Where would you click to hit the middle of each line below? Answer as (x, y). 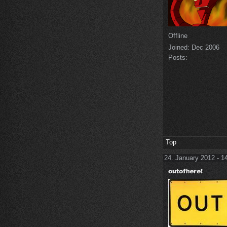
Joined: (179, 47)
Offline (178, 35)
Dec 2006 (204, 47)
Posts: (178, 57)
